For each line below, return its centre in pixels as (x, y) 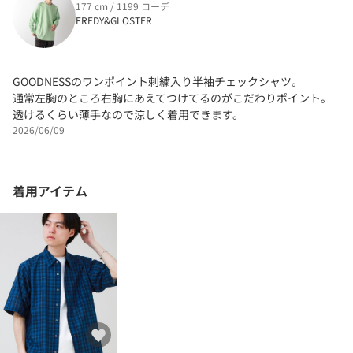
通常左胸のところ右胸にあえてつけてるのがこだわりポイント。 (172, 97)
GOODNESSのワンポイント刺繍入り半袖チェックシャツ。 (158, 81)
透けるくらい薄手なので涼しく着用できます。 (128, 114)
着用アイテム (50, 190)
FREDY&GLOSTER (114, 20)
